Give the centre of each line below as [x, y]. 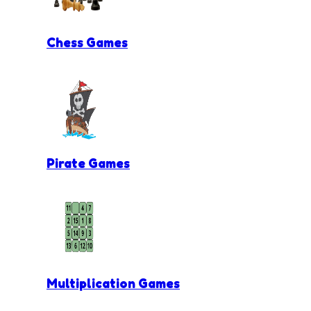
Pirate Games [88, 163]
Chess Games [87, 43]
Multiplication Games [113, 283]
